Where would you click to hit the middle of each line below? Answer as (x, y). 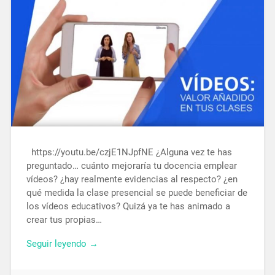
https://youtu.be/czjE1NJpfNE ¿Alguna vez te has (129, 153)
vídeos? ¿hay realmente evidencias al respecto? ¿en (132, 180)
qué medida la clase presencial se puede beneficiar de (137, 193)
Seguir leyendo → (62, 244)
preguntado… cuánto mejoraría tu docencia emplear (131, 166)
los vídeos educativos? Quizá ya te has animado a (128, 207)
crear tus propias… (64, 220)
